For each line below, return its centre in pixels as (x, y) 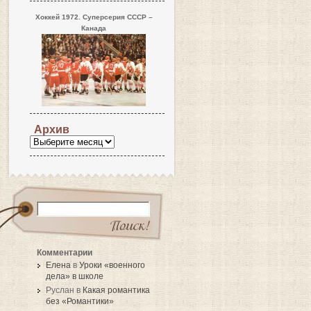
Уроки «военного (112, 265)
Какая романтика (116, 290)
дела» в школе (75, 276)
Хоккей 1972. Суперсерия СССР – (94, 17)
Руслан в (64, 290)
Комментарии (65, 252)
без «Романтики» (80, 301)
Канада (94, 28)
